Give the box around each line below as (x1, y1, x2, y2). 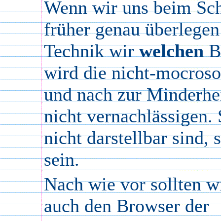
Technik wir (44, 40, 139, 61)
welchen (139, 40, 204, 61)
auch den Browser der (44, 195, 209, 216)
